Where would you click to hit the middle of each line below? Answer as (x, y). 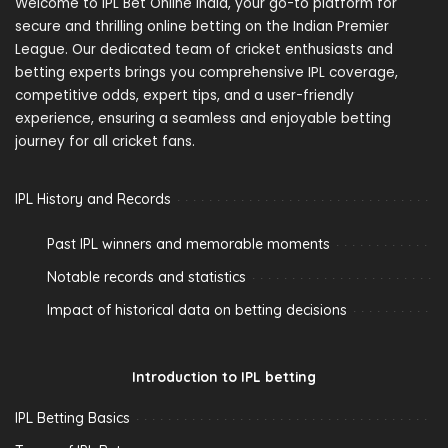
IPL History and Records (93, 199)
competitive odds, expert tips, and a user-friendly (184, 96)
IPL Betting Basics (72, 418)
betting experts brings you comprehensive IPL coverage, (206, 73)
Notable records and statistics (146, 277)
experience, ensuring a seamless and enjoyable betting (203, 119)
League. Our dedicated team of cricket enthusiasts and (204, 50)
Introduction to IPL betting (224, 377)
